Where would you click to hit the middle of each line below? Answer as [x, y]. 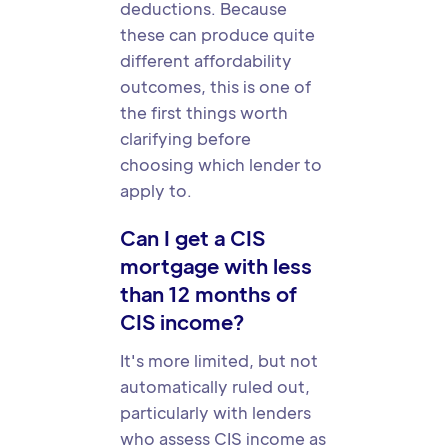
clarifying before [185, 138]
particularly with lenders [215, 412]
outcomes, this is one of [215, 86]
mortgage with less [216, 266]
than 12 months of [208, 294]
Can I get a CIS [192, 238]
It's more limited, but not [219, 360]
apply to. [156, 190]
